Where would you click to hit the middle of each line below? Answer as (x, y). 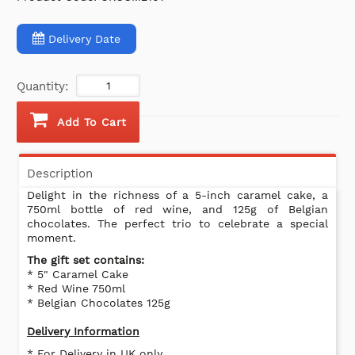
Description (59, 174)
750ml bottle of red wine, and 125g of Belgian (177, 210)
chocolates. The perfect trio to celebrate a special (177, 224)
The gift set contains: (85, 260)
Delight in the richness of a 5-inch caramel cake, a (177, 195)
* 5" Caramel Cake (77, 275)
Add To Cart (92, 122)
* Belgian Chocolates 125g (98, 303)
